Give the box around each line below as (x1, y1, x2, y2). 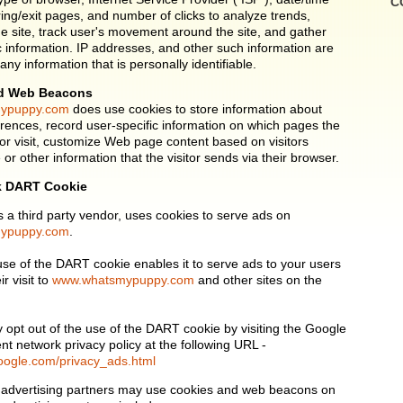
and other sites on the (194, 273, 322, 287)
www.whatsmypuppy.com (52, 273, 194, 287)
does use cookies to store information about (69, 102, 322, 116)
